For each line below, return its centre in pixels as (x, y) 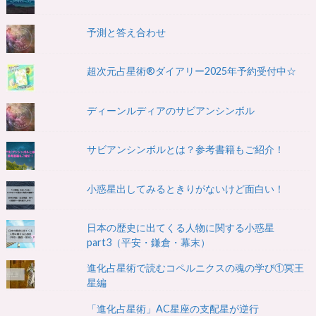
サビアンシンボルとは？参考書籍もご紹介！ (186, 150)
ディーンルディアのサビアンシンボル (171, 110)
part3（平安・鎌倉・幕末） (149, 242)
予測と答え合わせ (127, 32)
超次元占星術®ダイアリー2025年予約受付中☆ (192, 71)
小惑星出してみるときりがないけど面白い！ (186, 188)
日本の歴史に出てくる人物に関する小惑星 (181, 227)
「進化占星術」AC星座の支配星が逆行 (173, 308)
